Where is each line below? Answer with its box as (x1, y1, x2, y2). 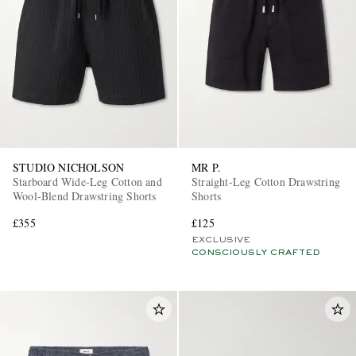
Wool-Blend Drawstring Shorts (13, 188, 157, 203)
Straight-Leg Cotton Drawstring (192, 173, 340, 189)
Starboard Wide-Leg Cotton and (13, 173, 162, 189)
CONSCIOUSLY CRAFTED (192, 248, 320, 257)
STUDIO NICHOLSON (13, 159, 125, 175)
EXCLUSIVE (192, 235, 250, 244)
